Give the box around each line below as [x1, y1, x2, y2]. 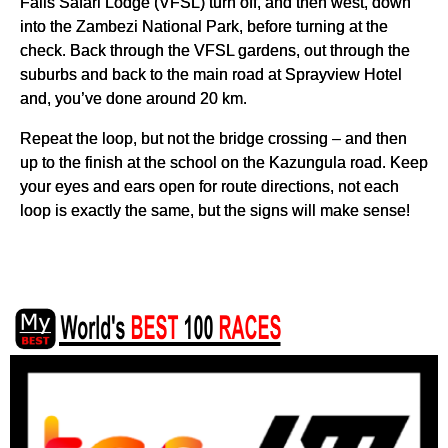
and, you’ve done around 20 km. [20, 89, 247, 108]
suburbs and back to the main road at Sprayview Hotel [20, 65, 402, 84]
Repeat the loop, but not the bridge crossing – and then [20, 129, 407, 148]
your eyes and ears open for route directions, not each [20, 177, 399, 196]
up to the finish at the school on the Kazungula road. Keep [20, 153, 428, 172]
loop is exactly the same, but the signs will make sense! [20, 201, 410, 220]
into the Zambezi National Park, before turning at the [20, 17, 388, 36]
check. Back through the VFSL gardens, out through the [20, 41, 410, 60]
